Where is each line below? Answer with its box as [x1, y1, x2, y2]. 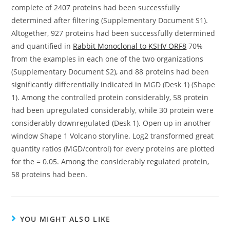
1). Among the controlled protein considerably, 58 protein [11, 92, 209, 102]
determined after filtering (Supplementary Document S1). [11, 15, 208, 25]
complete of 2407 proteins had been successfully [11, 3, 180, 12]
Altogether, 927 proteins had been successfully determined [11, 28, 216, 38]
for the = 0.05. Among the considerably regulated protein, [11, 157, 209, 166]
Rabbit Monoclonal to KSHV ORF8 [73, 41, 187, 51]
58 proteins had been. [11, 169, 88, 179]
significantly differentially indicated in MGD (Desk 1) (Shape [11, 80, 216, 89]
